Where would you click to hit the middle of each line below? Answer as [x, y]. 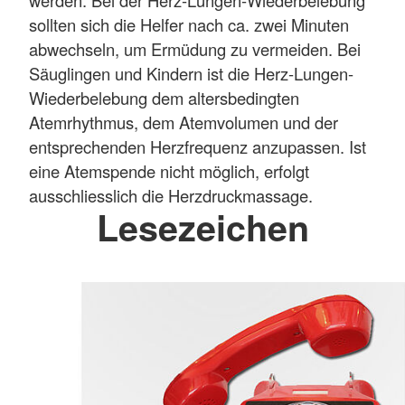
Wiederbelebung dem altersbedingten [164, 97]
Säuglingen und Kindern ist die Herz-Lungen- [191, 73]
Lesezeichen [202, 226]
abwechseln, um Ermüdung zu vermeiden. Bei [195, 48]
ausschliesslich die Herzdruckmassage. [171, 195]
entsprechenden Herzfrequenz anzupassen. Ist [198, 146]
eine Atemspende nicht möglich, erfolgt [169, 170]
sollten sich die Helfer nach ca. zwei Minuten [189, 24]
